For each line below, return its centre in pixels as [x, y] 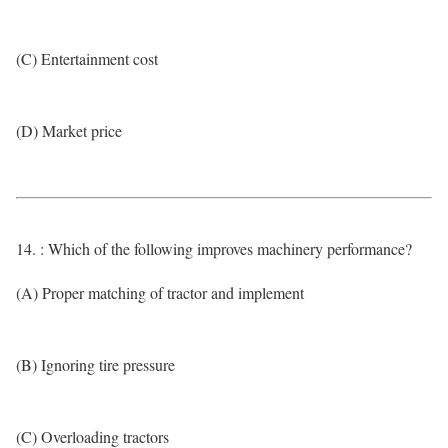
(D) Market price [69, 130]
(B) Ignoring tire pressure [95, 364]
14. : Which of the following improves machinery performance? [214, 248]
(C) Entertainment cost [87, 58]
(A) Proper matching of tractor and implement [160, 292]
